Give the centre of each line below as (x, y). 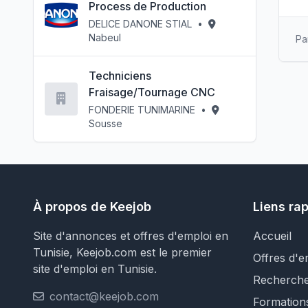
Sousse (106, 123)
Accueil (272, 236)
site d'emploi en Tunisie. (95, 269)
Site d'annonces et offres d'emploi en (131, 236)
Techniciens (120, 76)
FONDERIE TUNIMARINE (143, 110)
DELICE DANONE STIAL (142, 24)
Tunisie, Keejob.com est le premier (122, 252)
